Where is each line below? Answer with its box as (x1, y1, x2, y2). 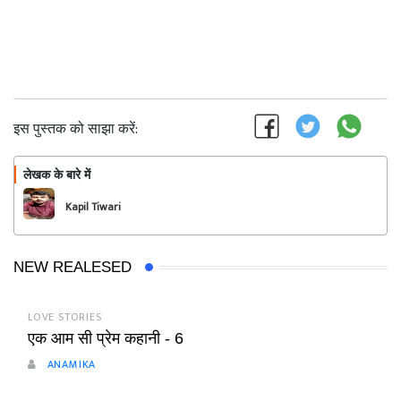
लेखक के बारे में (23, 167, 90, 182)
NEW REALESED (13, 259, 132, 276)
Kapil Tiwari (65, 198, 121, 216)
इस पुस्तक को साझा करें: (13, 117, 138, 141)
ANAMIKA (43, 355, 97, 373)
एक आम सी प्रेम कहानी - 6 (28, 329, 183, 347)
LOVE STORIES (28, 308, 102, 326)
